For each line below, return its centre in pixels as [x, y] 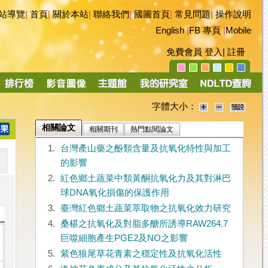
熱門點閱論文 [152, 130]
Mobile [238, 31]
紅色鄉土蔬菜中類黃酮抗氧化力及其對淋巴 [145, 179]
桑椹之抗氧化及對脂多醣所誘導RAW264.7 [144, 224]
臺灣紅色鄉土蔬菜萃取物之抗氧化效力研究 [145, 208]
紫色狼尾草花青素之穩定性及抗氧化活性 [141, 254]
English [170, 31]
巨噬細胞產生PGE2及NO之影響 [124, 238]
